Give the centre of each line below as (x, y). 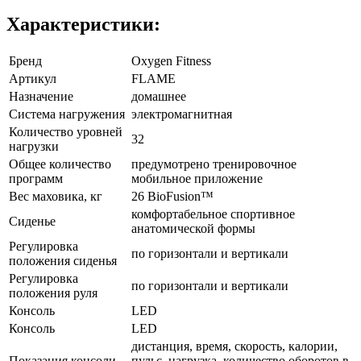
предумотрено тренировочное (214, 164)
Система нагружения (67, 114)
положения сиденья (63, 260)
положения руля (53, 293)
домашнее (159, 96)
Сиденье (32, 221)
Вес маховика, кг (56, 196)
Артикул (33, 78)
